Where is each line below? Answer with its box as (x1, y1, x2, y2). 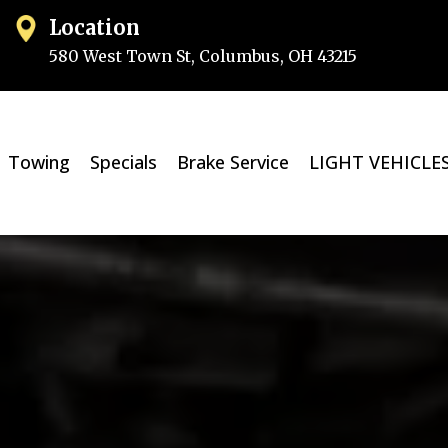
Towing (7, 150, 70, 175)
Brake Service (176, 150, 289, 175)
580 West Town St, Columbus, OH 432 (49, 46, 343, 66)
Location (49, 15, 141, 40)
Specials (89, 150, 157, 175)
